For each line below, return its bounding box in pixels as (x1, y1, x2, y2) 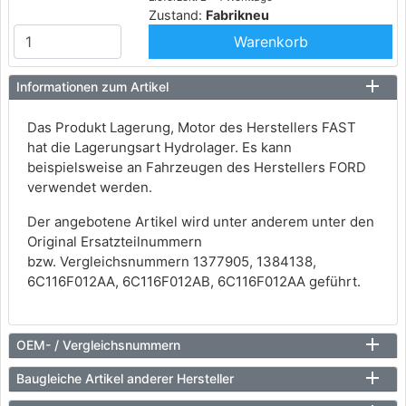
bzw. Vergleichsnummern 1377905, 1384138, (27, 253, 316, 271)
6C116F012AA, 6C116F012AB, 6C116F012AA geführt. (27, 273, 361, 291)
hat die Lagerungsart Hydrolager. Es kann (27, 139, 292, 157)
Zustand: (149, 7, 207, 24)
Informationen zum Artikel (16, 79, 169, 95)
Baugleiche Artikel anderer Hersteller (16, 371, 234, 387)
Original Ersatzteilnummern (27, 233, 202, 251)
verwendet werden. (27, 179, 152, 197)
